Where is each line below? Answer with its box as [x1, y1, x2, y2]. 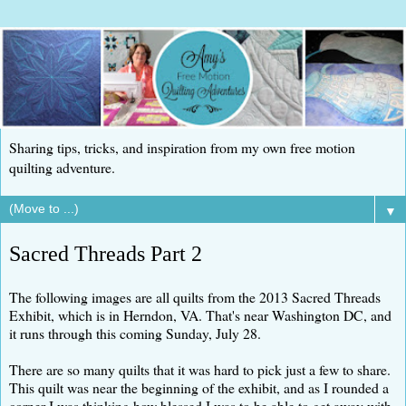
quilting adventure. [9, 158, 115, 177]
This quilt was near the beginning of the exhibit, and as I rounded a [9, 377, 389, 397]
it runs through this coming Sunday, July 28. [9, 323, 261, 343]
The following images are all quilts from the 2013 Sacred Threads [9, 286, 381, 306]
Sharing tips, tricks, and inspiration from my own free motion [9, 138, 355, 157]
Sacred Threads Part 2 [9, 241, 202, 266]
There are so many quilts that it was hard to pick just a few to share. [9, 359, 391, 379]
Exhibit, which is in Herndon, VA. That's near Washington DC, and [9, 304, 391, 324]
